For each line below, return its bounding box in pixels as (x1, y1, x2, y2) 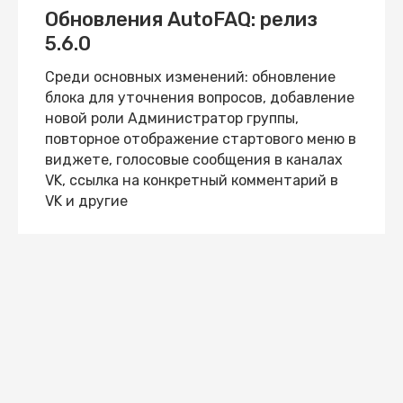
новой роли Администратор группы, (45, 110, 299, 127)
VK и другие (45, 193, 128, 210)
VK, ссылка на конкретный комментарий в (45, 172, 338, 189)
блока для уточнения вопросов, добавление (45, 89, 354, 106)
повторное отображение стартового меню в (45, 130, 356, 148)
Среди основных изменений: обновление (45, 68, 336, 85)
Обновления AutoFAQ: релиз (45, 7, 318, 31)
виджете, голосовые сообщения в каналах (45, 151, 343, 168)
